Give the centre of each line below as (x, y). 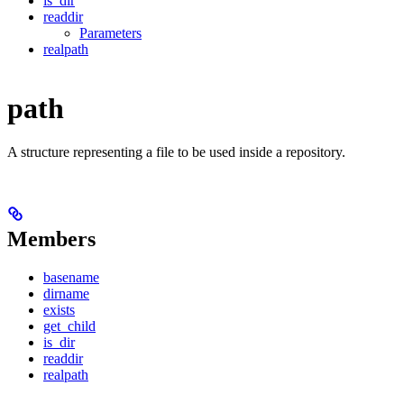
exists (59, 310)
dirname (66, 294)
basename (71, 278)
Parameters (110, 33)
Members (51, 239)
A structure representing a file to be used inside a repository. (176, 152)
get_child (69, 326)
